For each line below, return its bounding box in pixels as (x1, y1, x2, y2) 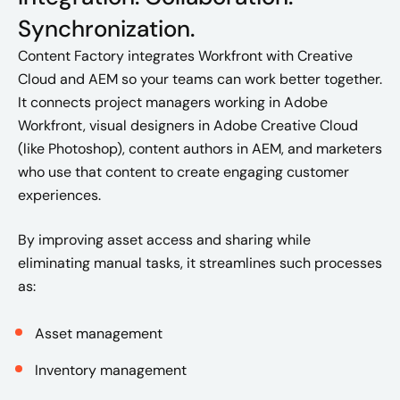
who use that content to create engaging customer (18, 162, 349, 181)
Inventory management (35, 361, 187, 379)
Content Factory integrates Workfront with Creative (18, 46, 353, 65)
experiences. (18, 186, 101, 204)
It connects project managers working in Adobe (18, 93, 328, 112)
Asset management (35, 324, 162, 343)
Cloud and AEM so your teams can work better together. (18, 70, 382, 88)
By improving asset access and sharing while (18, 230, 311, 249)
